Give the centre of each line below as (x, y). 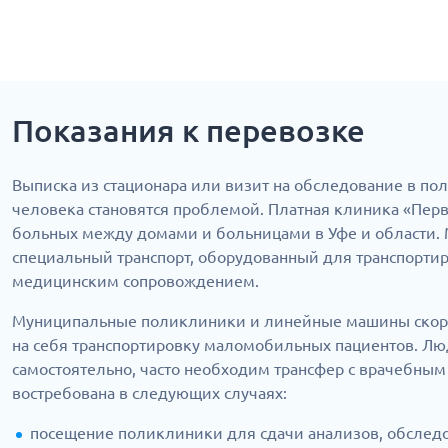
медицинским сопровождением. (135, 280)
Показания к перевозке (188, 130)
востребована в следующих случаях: (149, 392)
